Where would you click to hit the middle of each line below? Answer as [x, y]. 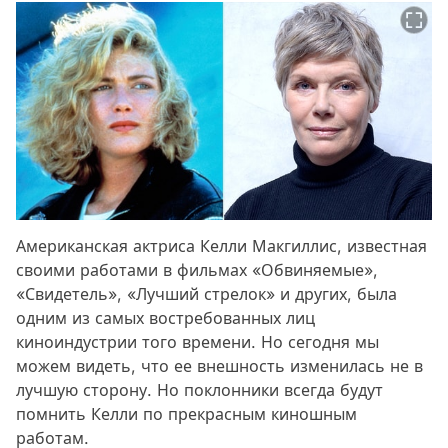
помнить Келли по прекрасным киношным [186, 413]
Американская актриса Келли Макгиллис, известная [221, 245]
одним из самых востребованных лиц [165, 317]
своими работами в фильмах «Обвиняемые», [197, 269]
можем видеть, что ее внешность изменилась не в [219, 365]
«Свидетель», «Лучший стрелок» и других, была [206, 293]
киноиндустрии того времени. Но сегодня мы [197, 341]
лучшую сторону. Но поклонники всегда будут [199, 389]
